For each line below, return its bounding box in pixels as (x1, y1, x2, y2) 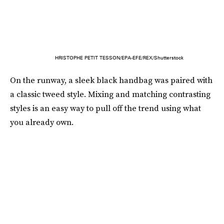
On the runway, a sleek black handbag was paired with (10, 74, 212, 86)
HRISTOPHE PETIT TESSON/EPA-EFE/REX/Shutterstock (54, 54, 183, 61)
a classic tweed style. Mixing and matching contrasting (10, 88, 210, 100)
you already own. (10, 116, 73, 128)
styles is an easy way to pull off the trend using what (10, 102, 201, 114)
